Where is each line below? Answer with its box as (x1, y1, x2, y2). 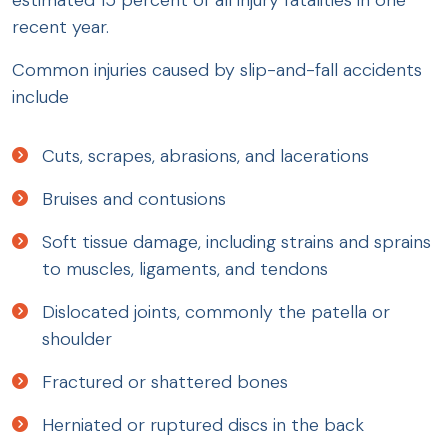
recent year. (12, 14, 114, 39)
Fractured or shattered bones (42, 369, 288, 394)
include (12, 84, 69, 109)
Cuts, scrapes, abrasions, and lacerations (42, 143, 369, 168)
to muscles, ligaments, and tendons (42, 256, 328, 281)
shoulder (42, 326, 112, 351)
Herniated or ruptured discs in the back (42, 412, 364, 437)
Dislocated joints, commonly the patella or (42, 299, 390, 324)
